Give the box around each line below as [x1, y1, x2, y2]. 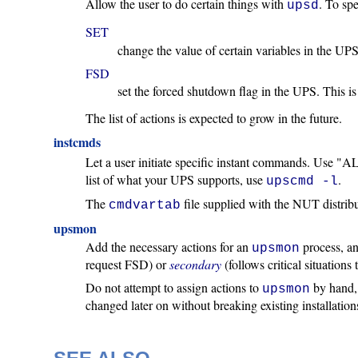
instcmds [54, 133, 101, 152]
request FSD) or [86, 256, 170, 273]
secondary [169, 256, 222, 273]
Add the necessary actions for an [86, 238, 253, 256]
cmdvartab [109, 197, 181, 213]
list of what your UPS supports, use [86, 170, 267, 188]
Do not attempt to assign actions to [86, 279, 263, 296]
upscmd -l [266, 173, 339, 189]
